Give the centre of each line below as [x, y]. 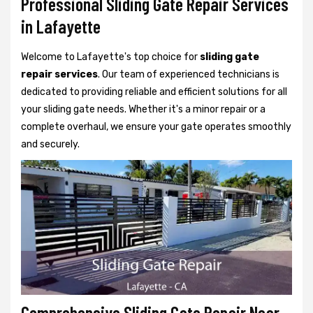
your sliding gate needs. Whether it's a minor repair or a [143, 109]
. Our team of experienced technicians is [189, 74]
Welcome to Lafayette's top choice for [110, 57]
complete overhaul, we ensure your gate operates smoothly [156, 127]
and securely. [50, 144]
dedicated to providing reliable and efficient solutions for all [154, 92]
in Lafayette [61, 26]
